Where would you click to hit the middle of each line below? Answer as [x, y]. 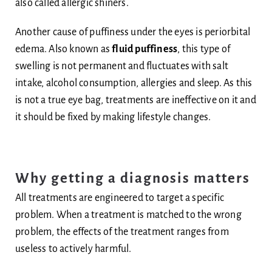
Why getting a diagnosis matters [132, 178]
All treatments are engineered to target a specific [119, 198]
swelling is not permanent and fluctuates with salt [121, 66]
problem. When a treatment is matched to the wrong [128, 215]
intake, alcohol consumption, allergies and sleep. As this [134, 83]
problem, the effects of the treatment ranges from [122, 232]
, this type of [204, 49]
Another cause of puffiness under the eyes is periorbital [133, 32]
